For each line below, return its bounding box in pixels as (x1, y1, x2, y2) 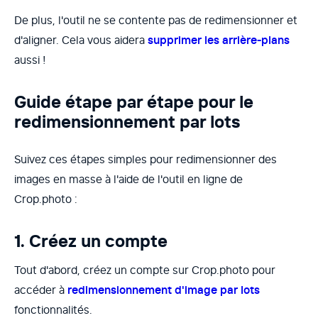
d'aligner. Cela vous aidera (14, 33, 148, 48)
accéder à (14, 283, 67, 297)
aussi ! (14, 53, 45, 67)
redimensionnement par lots (14, 111, 240, 133)
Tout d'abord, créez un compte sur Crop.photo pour (14, 263, 275, 278)
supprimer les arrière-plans (148, 33, 290, 48)
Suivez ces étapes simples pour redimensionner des (14, 152, 277, 167)
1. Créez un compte (14, 230, 168, 253)
